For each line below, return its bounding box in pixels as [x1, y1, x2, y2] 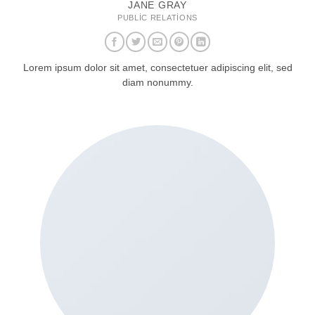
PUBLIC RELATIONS [117, 13, 198, 22]
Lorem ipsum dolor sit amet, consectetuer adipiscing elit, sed [22, 63, 292, 74]
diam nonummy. [122, 77, 193, 89]
